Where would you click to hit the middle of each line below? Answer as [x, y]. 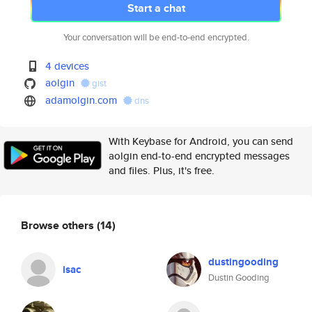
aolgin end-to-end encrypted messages [199, 156]
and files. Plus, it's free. [162, 170]
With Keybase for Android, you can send [201, 141]
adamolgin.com [81, 100]
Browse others [59, 225]
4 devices [68, 66]
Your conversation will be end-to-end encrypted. [156, 37]
